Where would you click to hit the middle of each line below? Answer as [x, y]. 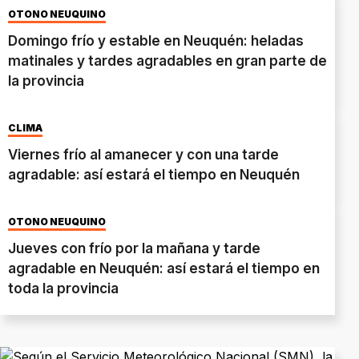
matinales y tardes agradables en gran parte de [167, 61]
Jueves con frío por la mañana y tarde [134, 249]
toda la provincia [63, 289]
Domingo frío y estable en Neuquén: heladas [156, 41]
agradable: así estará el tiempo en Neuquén [154, 175]
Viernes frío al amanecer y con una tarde [143, 155]
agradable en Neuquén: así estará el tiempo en [164, 269]
